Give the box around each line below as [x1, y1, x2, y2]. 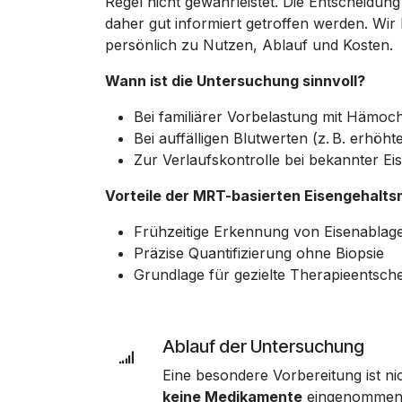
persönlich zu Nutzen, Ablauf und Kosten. [105, 36, 393, 54]
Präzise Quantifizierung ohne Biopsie [134, 244, 384, 262]
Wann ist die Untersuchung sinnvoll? [105, 72, 365, 90]
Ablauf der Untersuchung [162, 336, 364, 357]
